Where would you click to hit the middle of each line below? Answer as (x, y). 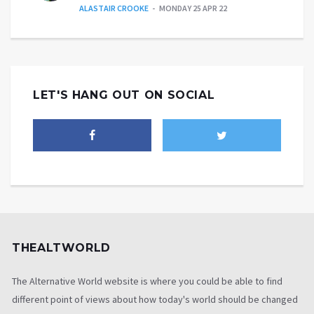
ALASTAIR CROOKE (114, 8)
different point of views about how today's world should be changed (155, 299)
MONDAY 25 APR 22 (193, 8)
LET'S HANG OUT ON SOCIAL (124, 95)
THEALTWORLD (62, 247)
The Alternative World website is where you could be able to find (147, 281)
